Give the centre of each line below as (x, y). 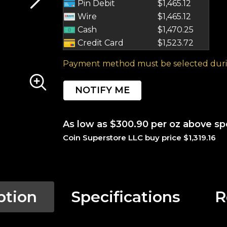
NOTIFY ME (102, 90)
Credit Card (100, 43)
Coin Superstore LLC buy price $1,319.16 (139, 138)
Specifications (126, 197)
